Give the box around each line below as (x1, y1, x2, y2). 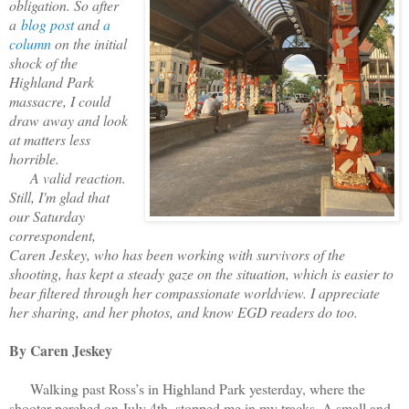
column (9, 33, 51, 53)
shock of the (9, 52, 78, 72)
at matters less (9, 129, 90, 149)
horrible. (9, 148, 59, 168)
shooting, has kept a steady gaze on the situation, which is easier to (9, 263, 393, 283)
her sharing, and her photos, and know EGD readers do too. (9, 301, 358, 321)
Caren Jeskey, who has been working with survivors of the (9, 244, 345, 264)
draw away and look (9, 110, 128, 130)
